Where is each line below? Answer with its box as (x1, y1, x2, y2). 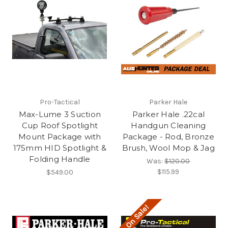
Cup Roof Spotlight (21, 121, 98, 131)
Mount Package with (18, 132, 101, 142)
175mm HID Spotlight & (13, 143, 106, 153)
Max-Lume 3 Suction (18, 109, 101, 120)
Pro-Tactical (39, 98, 80, 107)
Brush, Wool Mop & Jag (122, 143, 215, 153)
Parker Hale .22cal (132, 109, 205, 120)
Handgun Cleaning (131, 121, 206, 131)
